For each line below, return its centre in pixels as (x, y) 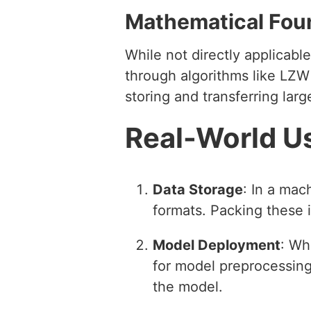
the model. (188, 286)
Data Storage (198, 189)
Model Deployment (217, 245)
